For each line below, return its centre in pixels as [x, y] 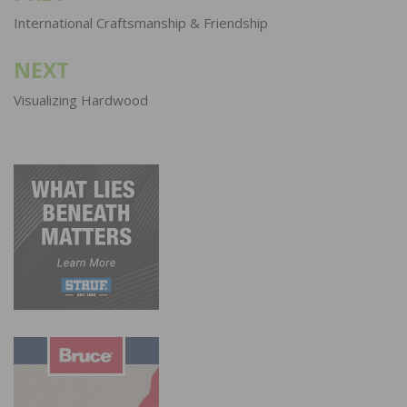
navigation [69, 26]
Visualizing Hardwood [81, 99]
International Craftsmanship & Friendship [141, 22]
